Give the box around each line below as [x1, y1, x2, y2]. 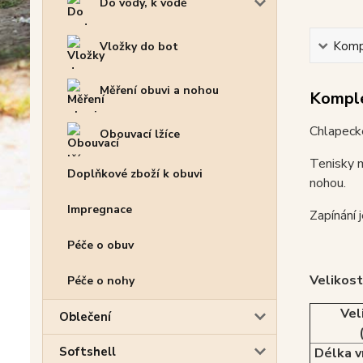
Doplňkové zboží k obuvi [67, 165, 203, 181]
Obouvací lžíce [100, 126, 180, 142]
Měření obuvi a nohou [100, 82, 219, 98]
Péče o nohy [67, 272, 135, 288]
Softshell [59, 343, 116, 360]
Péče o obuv [67, 237, 134, 253]
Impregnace [67, 201, 132, 217]
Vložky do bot [100, 38, 178, 54]
